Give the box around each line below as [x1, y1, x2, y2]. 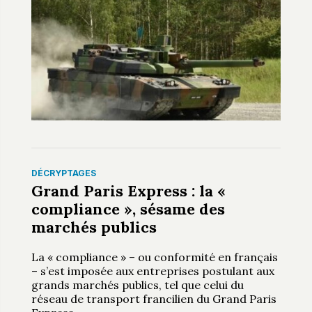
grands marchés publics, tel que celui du [31, 277, 244, 292]
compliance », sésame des [31, 198, 225, 219]
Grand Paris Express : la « [31, 180, 226, 201]
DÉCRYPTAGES [31, 167, 96, 178]
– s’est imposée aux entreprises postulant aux [31, 263, 274, 278]
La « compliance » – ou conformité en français [31, 249, 278, 264]
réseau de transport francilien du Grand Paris [31, 291, 276, 306]
